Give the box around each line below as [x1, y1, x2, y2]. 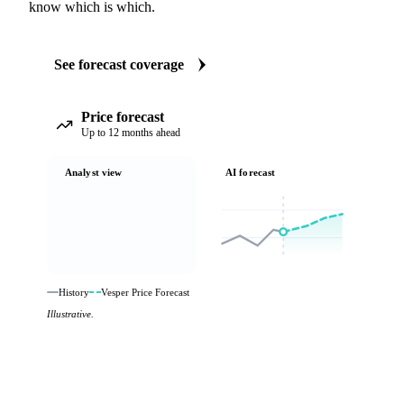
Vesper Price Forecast [101, 287, 189, 298]
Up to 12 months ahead [81, 126, 180, 139]
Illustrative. [47, 308, 94, 319]
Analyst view [65, 167, 123, 178]
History [59, 287, 89, 298]
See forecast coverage [54, 57, 184, 72]
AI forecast [225, 167, 276, 178]
